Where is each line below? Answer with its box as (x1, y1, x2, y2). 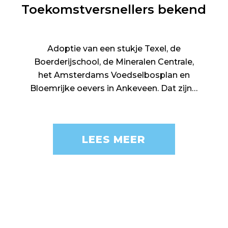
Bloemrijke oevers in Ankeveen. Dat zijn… (30, 83, 198, 93)
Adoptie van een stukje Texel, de (47, 44, 181, 53)
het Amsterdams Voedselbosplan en (38, 70, 190, 80)
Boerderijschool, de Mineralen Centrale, (34, 57, 194, 67)
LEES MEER (82, 133, 146, 146)
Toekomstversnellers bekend (21, 2, 207, 17)
